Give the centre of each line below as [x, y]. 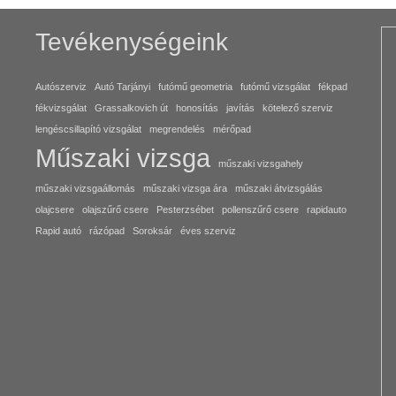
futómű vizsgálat [275, 86]
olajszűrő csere [115, 209]
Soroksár [152, 230]
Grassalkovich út [131, 107]
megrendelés [177, 129]
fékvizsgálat [61, 107]
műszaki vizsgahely [260, 163]
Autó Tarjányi [122, 86]
